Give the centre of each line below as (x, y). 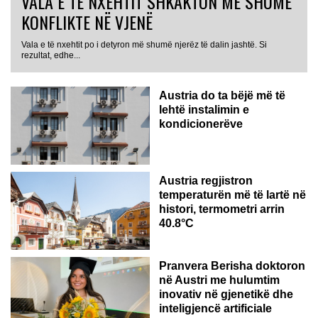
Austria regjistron (206, 180)
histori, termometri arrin (222, 209)
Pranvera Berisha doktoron (232, 265)
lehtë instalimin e (204, 109)
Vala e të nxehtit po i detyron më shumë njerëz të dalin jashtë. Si (144, 44)
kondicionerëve (201, 124)
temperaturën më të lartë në (232, 194)
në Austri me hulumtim (219, 280)
